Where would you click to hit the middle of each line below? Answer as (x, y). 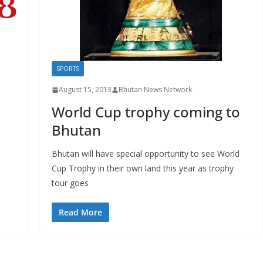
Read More (80, 213)
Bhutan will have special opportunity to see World (145, 154)
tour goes (70, 183)
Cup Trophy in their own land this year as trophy (142, 168)
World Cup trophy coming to (146, 112)
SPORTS (68, 69)
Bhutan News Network (155, 90)
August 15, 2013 (85, 90)
